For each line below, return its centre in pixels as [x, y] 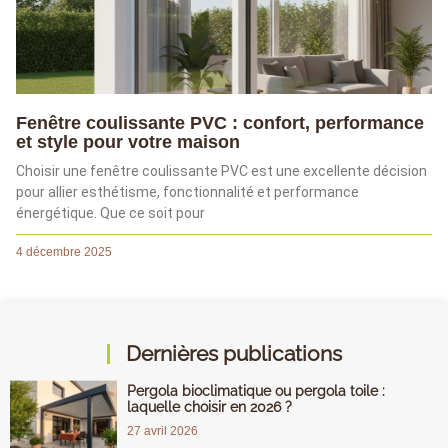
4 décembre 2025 [64, 252]
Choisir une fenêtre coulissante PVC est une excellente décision [221, 171]
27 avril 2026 [162, 431]
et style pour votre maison [128, 142]
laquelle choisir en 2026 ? [209, 407]
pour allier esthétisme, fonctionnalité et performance [187, 192]
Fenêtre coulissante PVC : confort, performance [220, 123]
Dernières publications [233, 354]
